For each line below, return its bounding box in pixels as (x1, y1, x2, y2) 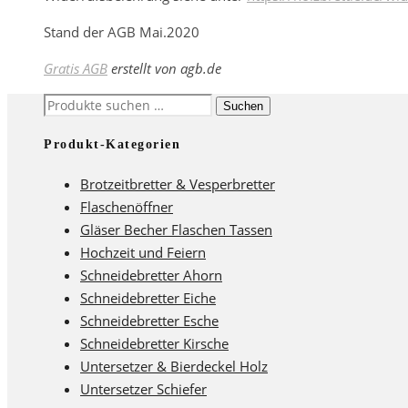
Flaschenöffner (80, 197, 173, 216)
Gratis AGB (44, 58, 107, 77)
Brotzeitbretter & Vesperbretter (80, 174, 275, 193)
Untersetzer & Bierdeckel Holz (80, 356, 268, 375)
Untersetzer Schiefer (80, 379, 207, 398)
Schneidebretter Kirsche (80, 333, 229, 352)
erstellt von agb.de (107, 58, 221, 77)
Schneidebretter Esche (80, 311, 219, 330)
